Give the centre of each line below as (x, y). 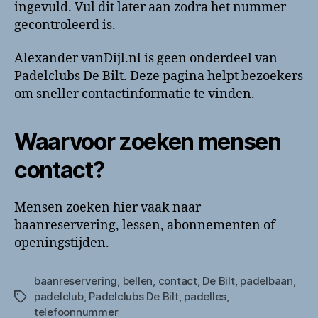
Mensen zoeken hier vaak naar (108, 208)
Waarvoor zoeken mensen (148, 142)
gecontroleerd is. (65, 25)
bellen (138, 281)
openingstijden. (62, 243)
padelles (205, 296)
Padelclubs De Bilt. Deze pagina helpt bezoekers (159, 76)
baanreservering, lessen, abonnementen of (145, 225)
